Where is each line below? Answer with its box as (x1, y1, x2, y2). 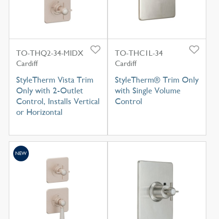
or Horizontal (16, 107, 63, 117)
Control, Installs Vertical (16, 96, 100, 107)
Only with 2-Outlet (16, 86, 83, 96)
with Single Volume (114, 86, 180, 96)
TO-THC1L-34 (114, 48, 163, 58)
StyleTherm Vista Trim (16, 75, 93, 85)
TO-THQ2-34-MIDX (16, 48, 83, 58)
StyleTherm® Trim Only (114, 75, 198, 85)
